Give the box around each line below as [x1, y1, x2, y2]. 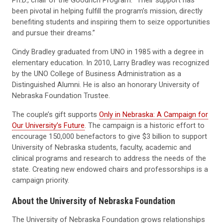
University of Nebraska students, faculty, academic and [12, 142, 191, 152]
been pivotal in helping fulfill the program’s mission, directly [12, 6, 203, 15]
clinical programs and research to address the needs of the [12, 153, 206, 163]
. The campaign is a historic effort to [85, 120, 205, 130]
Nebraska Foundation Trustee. [12, 91, 110, 100]
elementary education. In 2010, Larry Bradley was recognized [12, 58, 209, 67]
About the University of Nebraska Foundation [12, 196, 175, 207]
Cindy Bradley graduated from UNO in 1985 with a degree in [12, 47, 204, 56]
